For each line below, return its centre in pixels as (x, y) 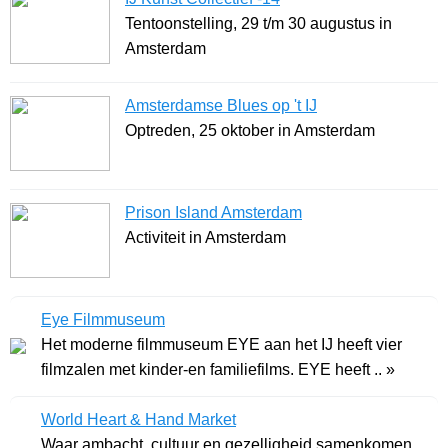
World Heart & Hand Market (138, 420)
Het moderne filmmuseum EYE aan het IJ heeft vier (221, 345)
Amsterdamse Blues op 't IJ (221, 106)
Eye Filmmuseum (103, 320)
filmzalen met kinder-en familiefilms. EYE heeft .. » (218, 370)
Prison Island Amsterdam (213, 213)
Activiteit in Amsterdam (205, 238)
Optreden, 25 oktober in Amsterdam (250, 131)
